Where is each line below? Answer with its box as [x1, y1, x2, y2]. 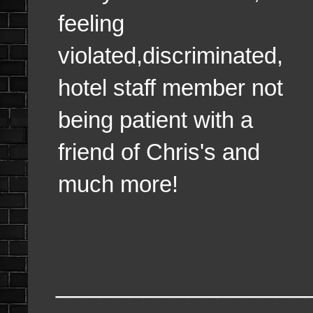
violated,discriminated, [58, 43, 283, 69]
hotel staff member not [58, 75, 283, 101]
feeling [58, 10, 124, 37]
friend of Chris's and [58, 139, 260, 166]
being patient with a [58, 107, 253, 133]
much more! [58, 171, 178, 198]
